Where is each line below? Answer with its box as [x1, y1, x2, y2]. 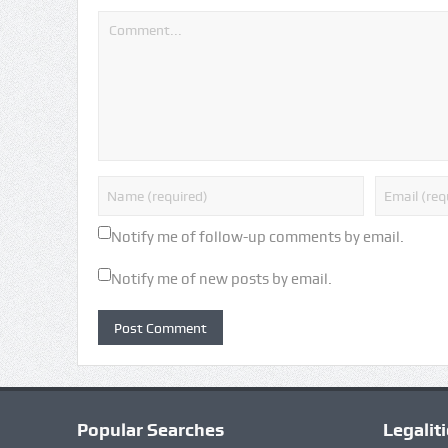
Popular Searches [76, 419, 224, 441]
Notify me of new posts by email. [110, 270, 332, 289]
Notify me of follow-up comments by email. [110, 228, 404, 247]
